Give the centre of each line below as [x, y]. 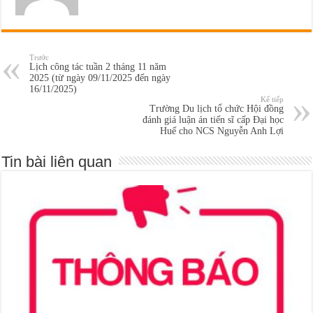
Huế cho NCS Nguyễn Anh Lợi [221, 131]
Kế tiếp [272, 99]
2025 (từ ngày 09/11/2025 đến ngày [100, 78]
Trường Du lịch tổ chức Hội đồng [216, 108]
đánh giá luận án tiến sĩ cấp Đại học [213, 119]
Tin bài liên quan [57, 161]
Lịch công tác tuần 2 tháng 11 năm [98, 66]
